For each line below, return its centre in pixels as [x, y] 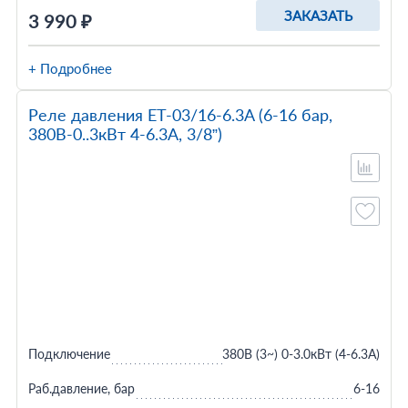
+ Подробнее [70, 68]
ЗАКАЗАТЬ [318, 15]
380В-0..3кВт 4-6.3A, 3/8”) [125, 134]
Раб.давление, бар [81, 388]
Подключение [69, 354]
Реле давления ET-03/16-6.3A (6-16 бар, [180, 115]
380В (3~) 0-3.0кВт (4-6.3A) [301, 354]
